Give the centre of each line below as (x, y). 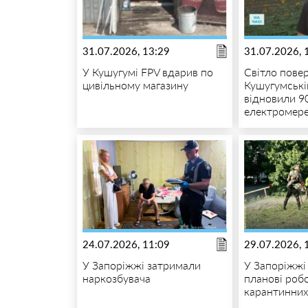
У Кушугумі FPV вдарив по (147, 71)
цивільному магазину (135, 85)
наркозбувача (116, 278)
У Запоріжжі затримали (141, 265)
